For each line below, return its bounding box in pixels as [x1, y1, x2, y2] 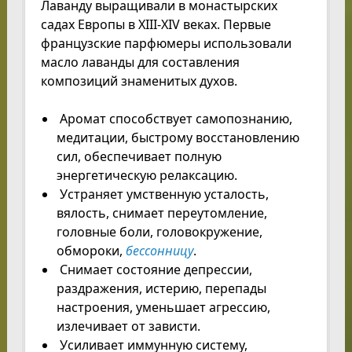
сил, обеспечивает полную [56, 148, 222, 166]
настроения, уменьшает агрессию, [56, 299, 270, 317]
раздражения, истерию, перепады [56, 280, 266, 298]
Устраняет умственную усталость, [56, 185, 269, 203]
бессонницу [125, 242, 193, 260]
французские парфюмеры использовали [40, 35, 291, 53]
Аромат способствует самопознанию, [56, 110, 292, 128]
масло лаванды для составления [40, 53, 240, 71]
